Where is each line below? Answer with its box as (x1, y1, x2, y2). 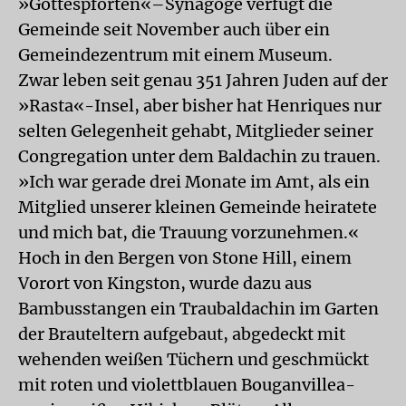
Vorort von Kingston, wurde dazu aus (18, 273, 312, 294)
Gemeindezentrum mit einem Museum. (18, 44, 333, 65)
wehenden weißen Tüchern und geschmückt (18, 349, 369, 370)
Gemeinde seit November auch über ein (18, 19, 330, 40)
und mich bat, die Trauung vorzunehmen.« (18, 222, 359, 243)
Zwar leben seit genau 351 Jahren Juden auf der (18, 70, 388, 91)
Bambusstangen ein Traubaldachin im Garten (18, 298, 379, 319)
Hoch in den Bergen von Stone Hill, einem (18, 247, 352, 268)
